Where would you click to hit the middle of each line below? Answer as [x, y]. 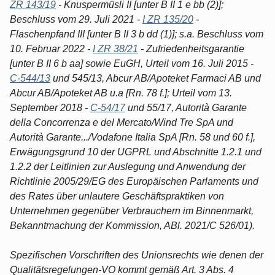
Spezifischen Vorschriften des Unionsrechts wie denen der [137, 255]
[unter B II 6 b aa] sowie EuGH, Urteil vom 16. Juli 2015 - [132, 63]
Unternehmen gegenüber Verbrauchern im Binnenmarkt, [132, 211]
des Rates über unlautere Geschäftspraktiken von [117, 196]
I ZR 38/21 [115, 48]
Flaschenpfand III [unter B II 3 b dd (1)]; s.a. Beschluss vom [137, 34]
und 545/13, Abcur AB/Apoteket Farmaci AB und [156, 78]
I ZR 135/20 [168, 19]
